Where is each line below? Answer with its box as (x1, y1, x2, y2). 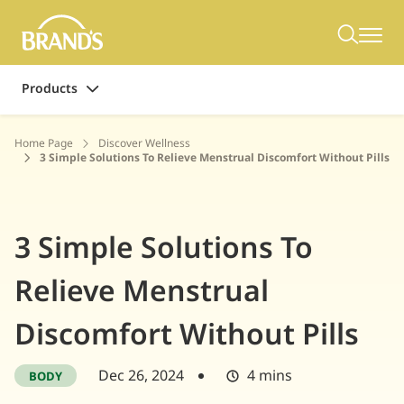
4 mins (247, 364, 292, 387)
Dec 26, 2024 (98, 364, 184, 387)
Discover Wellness (98, 135, 190, 151)
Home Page (14, 135, 73, 151)
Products (22, 79, 78, 98)
